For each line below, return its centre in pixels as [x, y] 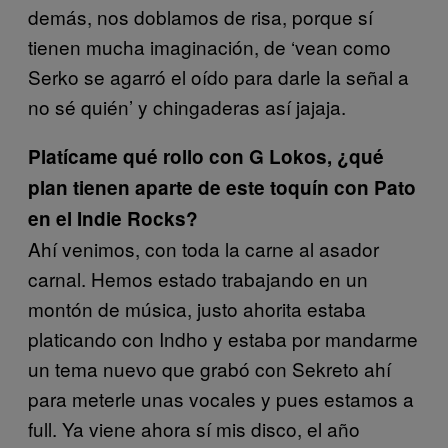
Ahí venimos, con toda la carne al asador [203, 248]
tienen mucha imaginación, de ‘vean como [209, 46]
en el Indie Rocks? [113, 218]
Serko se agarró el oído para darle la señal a [218, 76]
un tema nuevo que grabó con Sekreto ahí [209, 368]
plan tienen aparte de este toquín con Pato [222, 187]
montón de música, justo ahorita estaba [197, 308]
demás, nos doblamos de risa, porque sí [200, 16]
